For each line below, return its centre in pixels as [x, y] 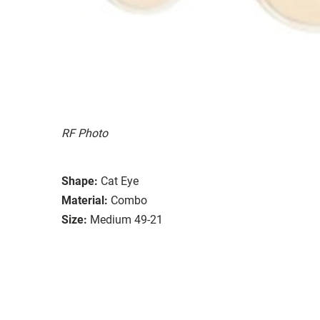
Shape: [80, 181]
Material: [85, 200]
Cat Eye [120, 181]
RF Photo [85, 133]
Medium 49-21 [126, 219]
